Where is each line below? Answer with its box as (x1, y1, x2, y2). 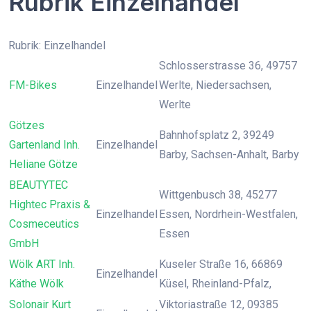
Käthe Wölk (9, 277, 64, 290)
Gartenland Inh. (9, 138, 80, 151)
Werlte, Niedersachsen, (159, 78, 271, 92)
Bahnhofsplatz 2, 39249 (159, 128, 274, 142)
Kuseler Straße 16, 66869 (159, 258, 283, 271)
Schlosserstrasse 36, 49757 (159, 59, 297, 72)
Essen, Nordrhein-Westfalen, (159, 208, 298, 221)
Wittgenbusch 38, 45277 (159, 188, 277, 201)
